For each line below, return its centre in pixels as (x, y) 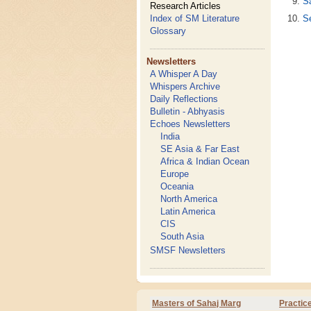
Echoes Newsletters (191, 124)
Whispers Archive (185, 86)
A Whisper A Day (184, 74)
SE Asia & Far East (200, 149)
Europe (175, 174)
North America (189, 199)
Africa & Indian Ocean (205, 161)
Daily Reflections (184, 99)
